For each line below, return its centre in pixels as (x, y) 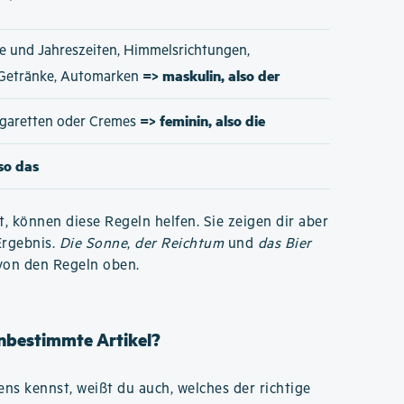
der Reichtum (179, 244)
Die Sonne (93, 244)
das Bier (285, 244)
